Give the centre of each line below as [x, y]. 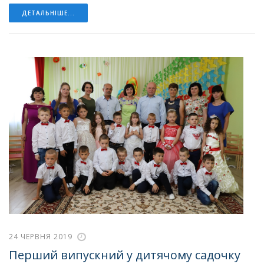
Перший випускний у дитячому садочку [125, 255]
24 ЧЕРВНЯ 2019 [41, 236]
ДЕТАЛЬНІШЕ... [48, 13]
